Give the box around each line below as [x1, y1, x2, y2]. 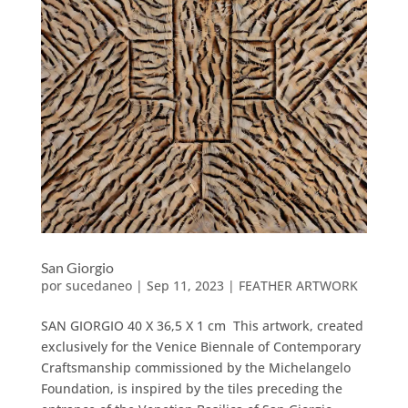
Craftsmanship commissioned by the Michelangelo [40, 358, 351, 376]
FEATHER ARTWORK [238, 276, 358, 294]
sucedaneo [65, 276, 132, 294]
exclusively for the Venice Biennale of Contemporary [40, 337, 361, 355]
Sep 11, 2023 [146, 276, 224, 294]
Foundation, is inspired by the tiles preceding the [40, 379, 342, 397]
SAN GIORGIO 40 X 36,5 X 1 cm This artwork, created [40, 316, 363, 334]
